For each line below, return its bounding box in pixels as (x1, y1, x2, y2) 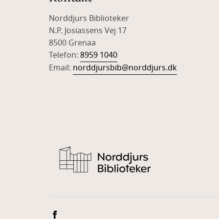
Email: (49, 62, 73, 74)
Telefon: (49, 49, 80, 61)
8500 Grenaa (49, 37, 96, 49)
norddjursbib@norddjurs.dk (73, 62, 177, 74)
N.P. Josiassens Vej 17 (49, 25, 129, 37)
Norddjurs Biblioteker (49, 13, 129, 24)
